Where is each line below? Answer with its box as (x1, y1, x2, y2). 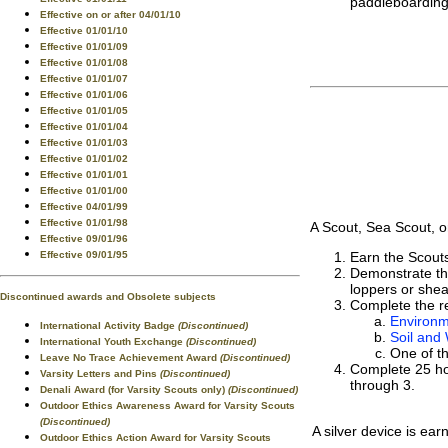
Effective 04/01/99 (40, 201, 128, 212)
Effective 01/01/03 (40, 137, 128, 148)
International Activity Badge (40, 320, 178, 331)
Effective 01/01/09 (40, 41, 128, 52)
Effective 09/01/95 (40, 249, 128, 260)
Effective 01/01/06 (40, 89, 128, 100)
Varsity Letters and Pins (40, 368, 160, 379)
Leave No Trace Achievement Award (40, 352, 220, 363)
